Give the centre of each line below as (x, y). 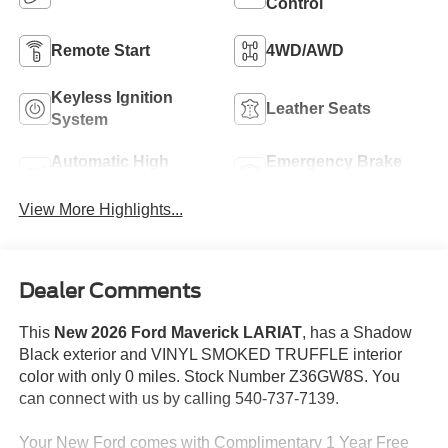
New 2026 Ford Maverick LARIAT (177, 333)
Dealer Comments (109, 291)
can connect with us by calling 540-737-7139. (178, 399)
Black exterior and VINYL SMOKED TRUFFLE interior (210, 355)
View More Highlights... (100, 209)
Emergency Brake (334, 161)
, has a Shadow (356, 333)
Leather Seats (318, 108)
